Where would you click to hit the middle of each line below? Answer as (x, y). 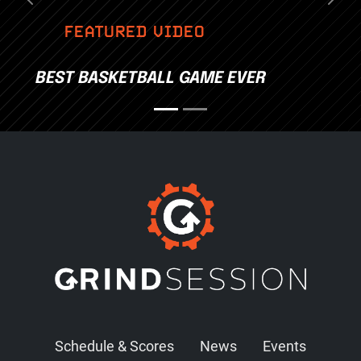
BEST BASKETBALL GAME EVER (151, 77)
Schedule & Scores (114, 345)
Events (284, 345)
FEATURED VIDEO (133, 32)
